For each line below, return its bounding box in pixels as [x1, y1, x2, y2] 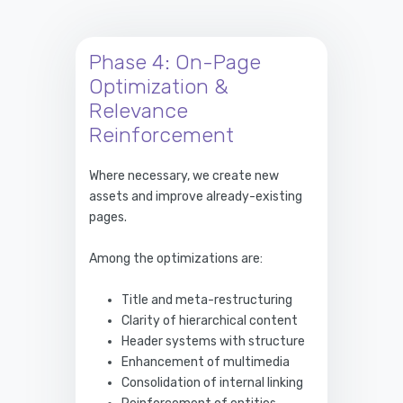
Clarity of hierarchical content [121, 312, 299, 328]
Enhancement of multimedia [121, 354, 291, 370]
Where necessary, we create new [89, 167, 279, 184]
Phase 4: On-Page [89, 49, 261, 75]
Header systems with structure [121, 333, 306, 349]
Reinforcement [89, 121, 234, 148]
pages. [89, 209, 127, 225]
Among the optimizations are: [89, 250, 263, 266]
